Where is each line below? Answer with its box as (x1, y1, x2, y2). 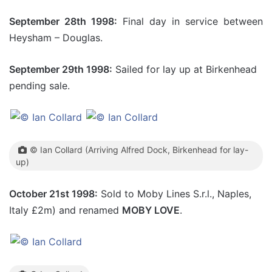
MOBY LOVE (122, 204, 180, 216)
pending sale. (9, 80, 70, 92)
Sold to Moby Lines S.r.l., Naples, (98, 188, 251, 200)
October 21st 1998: (9, 188, 98, 200)
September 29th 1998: (9, 63, 112, 75)
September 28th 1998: (9, 15, 117, 27)
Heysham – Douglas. (9, 32, 103, 44)
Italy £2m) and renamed (9, 204, 122, 216)
